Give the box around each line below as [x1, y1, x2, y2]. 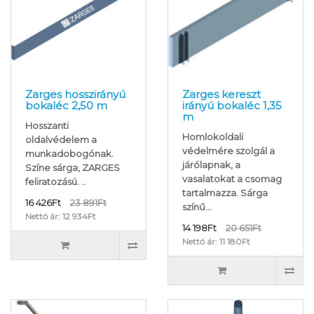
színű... [182, 201, 212, 213]
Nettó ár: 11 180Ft [182, 236, 250, 247]
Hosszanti [25, 120, 69, 132]
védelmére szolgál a [182, 145, 275, 157]
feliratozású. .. [25, 176, 86, 188]
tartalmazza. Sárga [182, 187, 268, 199]
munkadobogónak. [25, 148, 114, 160]
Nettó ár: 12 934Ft [25, 211, 96, 222]
